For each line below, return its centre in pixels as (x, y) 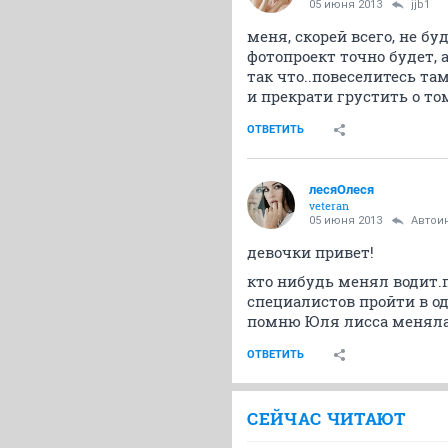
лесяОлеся (341, 189)
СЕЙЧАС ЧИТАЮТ (326, 418)
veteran (329, 205)
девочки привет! (310, 252)
